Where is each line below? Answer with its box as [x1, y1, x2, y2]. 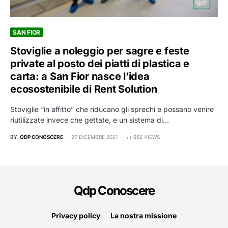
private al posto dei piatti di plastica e [10, 57, 189, 70]
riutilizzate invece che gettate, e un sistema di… [10, 115, 169, 124]
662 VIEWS [133, 133, 160, 140]
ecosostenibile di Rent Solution [10, 82, 157, 95]
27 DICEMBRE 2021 [71, 133, 118, 140]
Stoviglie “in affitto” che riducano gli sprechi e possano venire [10, 104, 214, 113]
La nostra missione [110, 211, 177, 220]
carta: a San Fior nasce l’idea [10, 70, 150, 82]
